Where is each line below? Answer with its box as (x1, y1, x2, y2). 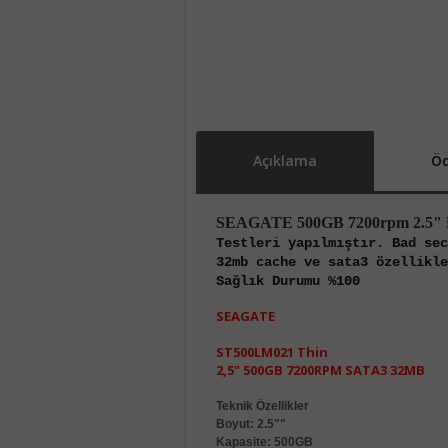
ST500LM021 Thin (215, 343, 328, 361)
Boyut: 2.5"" (215, 417, 286, 431)
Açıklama (252, 151, 317, 170)
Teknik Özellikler (215, 399, 309, 413)
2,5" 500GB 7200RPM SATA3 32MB (215, 361, 425, 379)
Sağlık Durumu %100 (215, 273, 360, 289)
